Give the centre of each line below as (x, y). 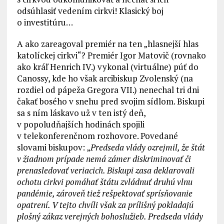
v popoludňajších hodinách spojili (80, 124)
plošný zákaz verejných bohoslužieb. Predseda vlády (110, 216)
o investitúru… (45, 22)
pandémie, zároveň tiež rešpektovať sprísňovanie (104, 193)
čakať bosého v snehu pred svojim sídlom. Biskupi (110, 101)
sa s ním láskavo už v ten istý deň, (81, 113)
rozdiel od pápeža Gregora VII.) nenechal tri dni (108, 90)
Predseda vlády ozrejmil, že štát (147, 147)
